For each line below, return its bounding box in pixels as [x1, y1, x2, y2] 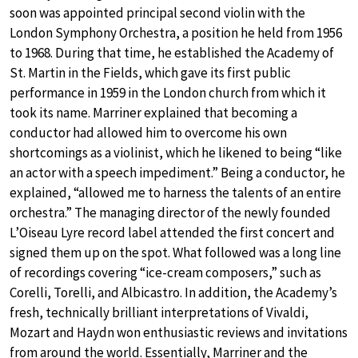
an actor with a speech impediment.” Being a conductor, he [10, 163, 345, 181]
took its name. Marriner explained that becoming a [10, 103, 297, 121]
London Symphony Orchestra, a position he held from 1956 [10, 23, 342, 42]
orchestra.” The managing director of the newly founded [10, 203, 331, 221]
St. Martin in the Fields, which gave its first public [10, 63, 291, 82]
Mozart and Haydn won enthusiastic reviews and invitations [10, 323, 348, 341]
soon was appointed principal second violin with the [10, 3, 305, 22]
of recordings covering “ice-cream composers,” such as [10, 263, 321, 281]
